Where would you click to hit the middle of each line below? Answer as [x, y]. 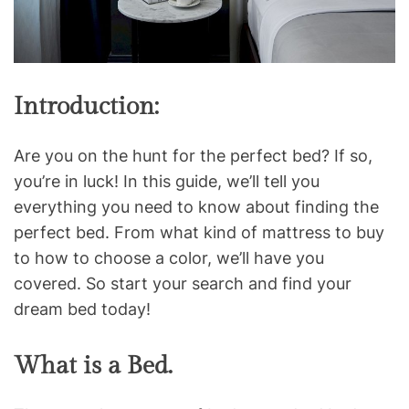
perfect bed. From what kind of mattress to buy [199, 233]
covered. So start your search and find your [183, 284]
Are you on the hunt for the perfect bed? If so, [193, 156]
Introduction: [86, 107]
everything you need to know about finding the [196, 207]
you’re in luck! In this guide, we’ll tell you [167, 182]
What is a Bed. [93, 367]
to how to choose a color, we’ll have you [169, 258]
